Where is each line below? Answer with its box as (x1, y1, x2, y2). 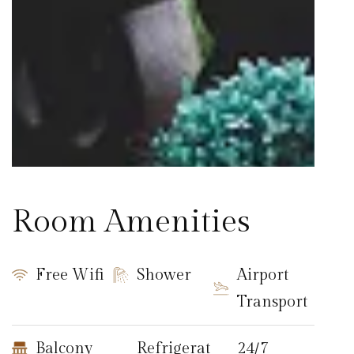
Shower (136, 265, 191, 284)
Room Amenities (12, 203, 250, 240)
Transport (237, 292, 308, 311)
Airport (237, 265, 289, 284)
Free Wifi (36, 265, 104, 284)
